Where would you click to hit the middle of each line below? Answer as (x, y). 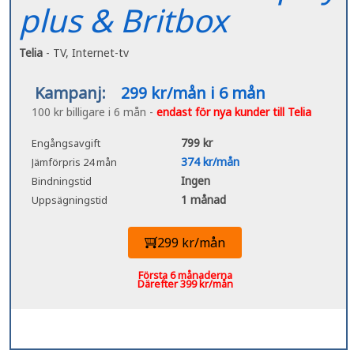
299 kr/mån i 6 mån (193, 92)
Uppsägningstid (70, 200)
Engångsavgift (66, 143)
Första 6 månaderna (185, 275)
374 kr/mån (210, 161)
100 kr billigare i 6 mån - (94, 111)
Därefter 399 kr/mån (185, 283)
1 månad (203, 199)
